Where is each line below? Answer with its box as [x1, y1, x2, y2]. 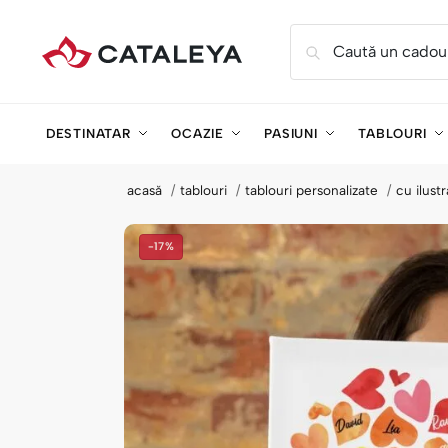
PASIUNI [264, 126, 318, 141]
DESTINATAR [45, 126, 131, 141]
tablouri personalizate [245, 182, 379, 198]
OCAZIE [171, 126, 224, 141]
